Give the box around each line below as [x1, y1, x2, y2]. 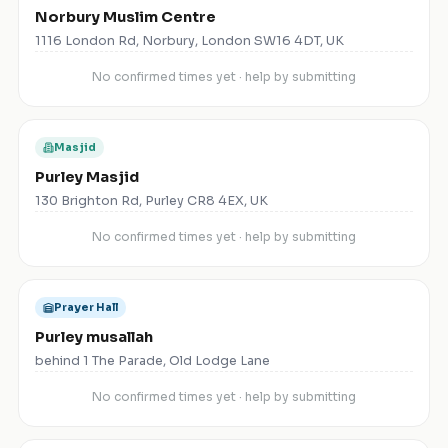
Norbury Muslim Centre [35, 8, 216, 27]
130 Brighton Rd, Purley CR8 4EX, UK [35, 193, 268, 210]
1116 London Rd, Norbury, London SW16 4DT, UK [35, 33, 344, 50]
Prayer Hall [54, 301, 118, 315]
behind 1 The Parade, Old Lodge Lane [35, 353, 270, 370]
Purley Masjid [35, 168, 139, 187]
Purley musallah [35, 328, 153, 347]
